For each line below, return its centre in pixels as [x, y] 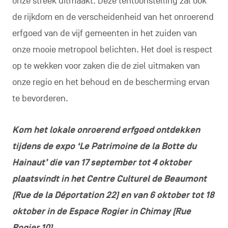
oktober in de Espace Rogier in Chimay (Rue [101, 211]
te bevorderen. [40, 98]
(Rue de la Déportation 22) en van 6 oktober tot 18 [113, 195]
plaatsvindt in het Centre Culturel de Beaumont [109, 179]
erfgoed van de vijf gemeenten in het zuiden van [104, 33]
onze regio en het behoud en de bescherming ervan [111, 82]
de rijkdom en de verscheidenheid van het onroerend [113, 17]
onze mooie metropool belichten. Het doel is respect [112, 50]
